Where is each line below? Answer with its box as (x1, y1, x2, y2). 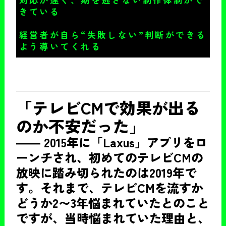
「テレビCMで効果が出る (16, 95, 200, 119)
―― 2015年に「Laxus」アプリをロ (16, 133, 207, 151)
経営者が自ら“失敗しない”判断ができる (19, 28, 207, 41)
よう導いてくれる (19, 39, 101, 52)
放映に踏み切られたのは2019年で (16, 163, 197, 181)
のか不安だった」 (16, 114, 145, 137)
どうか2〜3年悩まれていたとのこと (16, 193, 209, 211)
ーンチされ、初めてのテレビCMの (16, 148, 203, 166)
